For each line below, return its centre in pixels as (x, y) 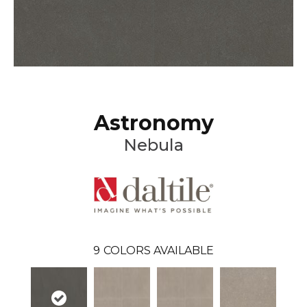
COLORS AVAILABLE (159, 251)
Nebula (153, 145)
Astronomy (153, 123)
